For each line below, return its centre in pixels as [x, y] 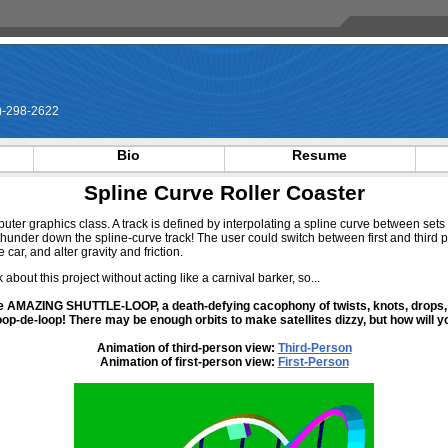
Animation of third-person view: [187, 348]
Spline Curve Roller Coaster [224, 192]
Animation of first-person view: [188, 362]
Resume [319, 155]
